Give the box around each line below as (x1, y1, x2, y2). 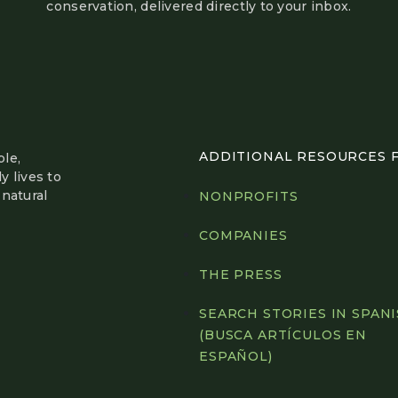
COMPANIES (199, 227, 288, 244)
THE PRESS (199, 267, 283, 283)
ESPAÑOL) (199, 348, 273, 365)
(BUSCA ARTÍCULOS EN (199, 327, 367, 344)
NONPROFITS (199, 188, 298, 205)
